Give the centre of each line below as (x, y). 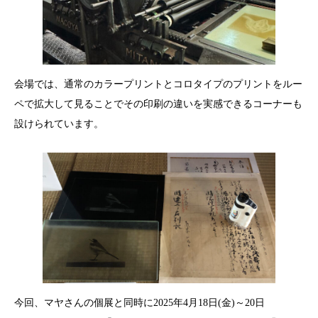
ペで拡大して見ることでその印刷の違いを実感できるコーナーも (158, 104)
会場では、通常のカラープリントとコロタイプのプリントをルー (158, 84)
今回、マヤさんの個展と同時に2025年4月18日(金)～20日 (139, 303)
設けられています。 (59, 124)
